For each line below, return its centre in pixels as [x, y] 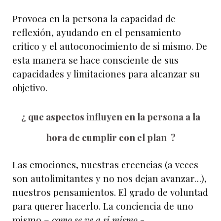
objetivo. [30, 88]
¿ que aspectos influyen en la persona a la [110, 117]
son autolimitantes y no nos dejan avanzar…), [110, 178]
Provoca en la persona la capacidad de [94, 18]
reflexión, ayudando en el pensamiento [97, 32]
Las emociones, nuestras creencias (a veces [105, 165]
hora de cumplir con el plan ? [110, 137]
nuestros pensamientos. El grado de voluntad [110, 192]
